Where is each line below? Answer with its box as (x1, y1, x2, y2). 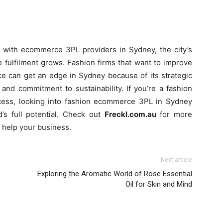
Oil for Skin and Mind (125, 179, 192, 189)
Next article (161, 156, 192, 163)
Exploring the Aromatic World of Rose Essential (37, 169, 192, 178)
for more (156, 109, 193, 119)
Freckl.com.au (104, 109, 156, 119)
